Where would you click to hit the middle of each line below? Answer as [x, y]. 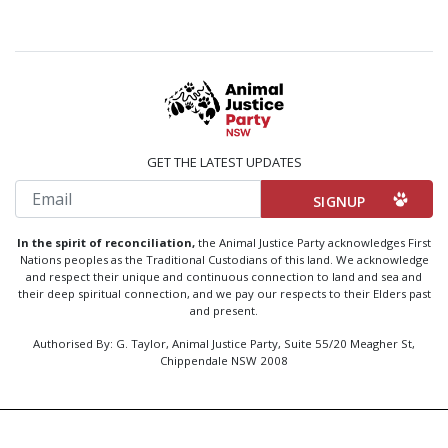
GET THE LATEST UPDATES [224, 162]
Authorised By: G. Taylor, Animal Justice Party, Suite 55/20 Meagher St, [224, 343]
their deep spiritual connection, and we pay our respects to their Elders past [224, 293]
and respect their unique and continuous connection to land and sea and [224, 276]
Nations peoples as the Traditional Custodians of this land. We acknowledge [224, 259]
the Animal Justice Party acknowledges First [313, 242]
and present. [224, 310]
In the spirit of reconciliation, [106, 242]
